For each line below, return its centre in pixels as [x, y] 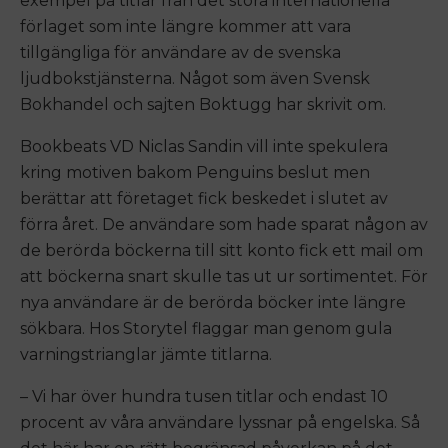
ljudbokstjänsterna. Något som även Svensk [195, 78]
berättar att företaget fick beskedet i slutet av [204, 198]
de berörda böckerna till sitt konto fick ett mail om [221, 250]
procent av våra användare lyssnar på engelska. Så [220, 422]
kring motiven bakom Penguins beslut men [195, 172]
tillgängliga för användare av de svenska [180, 52]
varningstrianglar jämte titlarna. [150, 354]
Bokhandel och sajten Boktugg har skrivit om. [203, 104]
